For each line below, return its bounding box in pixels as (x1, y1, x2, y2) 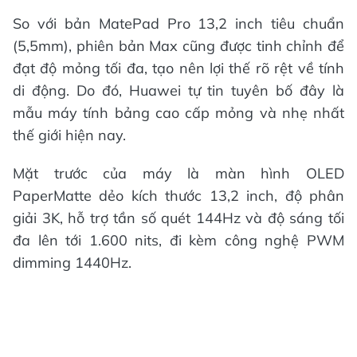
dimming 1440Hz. (13, 253, 131, 273)
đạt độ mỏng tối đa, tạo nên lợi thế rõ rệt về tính (13, 59, 344, 78)
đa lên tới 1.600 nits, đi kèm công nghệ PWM (13, 231, 344, 250)
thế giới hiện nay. (13, 126, 126, 145)
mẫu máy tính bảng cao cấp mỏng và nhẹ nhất (13, 104, 344, 123)
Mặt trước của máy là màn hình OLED (13, 164, 344, 183)
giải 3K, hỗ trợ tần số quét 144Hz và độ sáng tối (13, 209, 344, 228)
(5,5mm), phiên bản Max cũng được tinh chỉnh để (13, 37, 344, 56)
